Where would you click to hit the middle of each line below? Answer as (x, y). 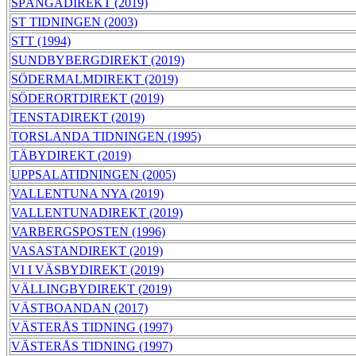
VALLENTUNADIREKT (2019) (97, 213)
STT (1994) (41, 41)
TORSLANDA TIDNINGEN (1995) (106, 137)
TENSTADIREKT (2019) (78, 118)
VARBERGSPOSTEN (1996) (88, 232)
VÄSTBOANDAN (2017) (79, 308)
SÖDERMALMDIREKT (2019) (95, 79)
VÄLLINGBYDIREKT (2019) (91, 289)
